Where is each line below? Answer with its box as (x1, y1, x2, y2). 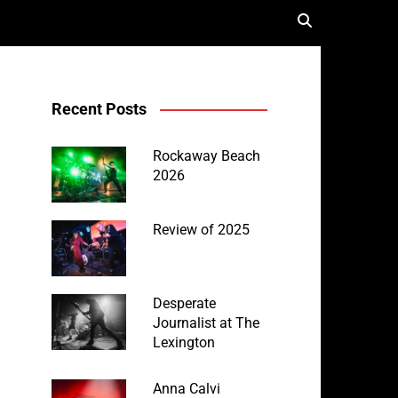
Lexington (152, 333, 215, 351)
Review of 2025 (152, 220, 250, 238)
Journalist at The (152, 314, 259, 331)
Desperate (152, 294, 216, 312)
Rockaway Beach (152, 147, 260, 164)
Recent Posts (51, 99, 147, 118)
